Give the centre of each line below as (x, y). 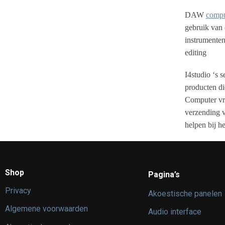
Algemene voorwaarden (46, 209)
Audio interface (175, 212)
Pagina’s (164, 174)
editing (195, 52)
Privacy (18, 190)
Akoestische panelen (185, 193)
